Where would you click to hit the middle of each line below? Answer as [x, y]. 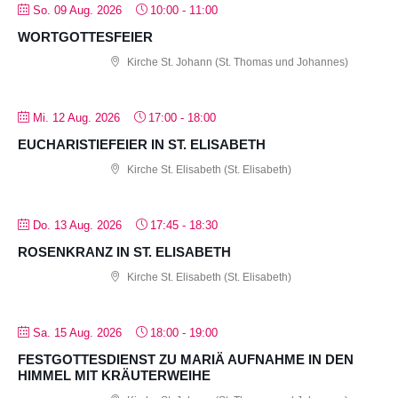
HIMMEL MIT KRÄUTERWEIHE [114, 375]
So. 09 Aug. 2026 [77, 10]
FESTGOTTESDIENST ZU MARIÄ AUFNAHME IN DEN [186, 359]
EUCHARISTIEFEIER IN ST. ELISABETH [142, 144]
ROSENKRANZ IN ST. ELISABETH [124, 251]
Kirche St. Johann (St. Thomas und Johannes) [236, 62]
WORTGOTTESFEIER [85, 36]
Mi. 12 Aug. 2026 [76, 117]
